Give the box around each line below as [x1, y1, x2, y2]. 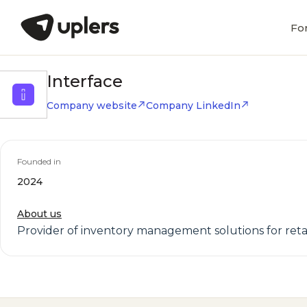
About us [17, 208, 62, 220]
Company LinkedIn [146, 99, 241, 112]
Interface [47, 71, 123, 91]
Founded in [17, 156, 61, 167]
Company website [47, 99, 137, 112]
